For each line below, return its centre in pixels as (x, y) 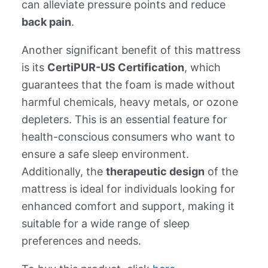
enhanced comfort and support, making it (128, 206)
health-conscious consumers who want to (128, 137)
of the (221, 172)
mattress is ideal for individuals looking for (128, 189)
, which (202, 68)
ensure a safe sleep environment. (105, 154)
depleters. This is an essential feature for (124, 120)
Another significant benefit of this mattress (131, 50)
